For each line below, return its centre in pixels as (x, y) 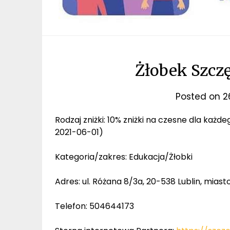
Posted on (199, 97)
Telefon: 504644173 (94, 206)
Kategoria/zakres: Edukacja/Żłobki (124, 157)
